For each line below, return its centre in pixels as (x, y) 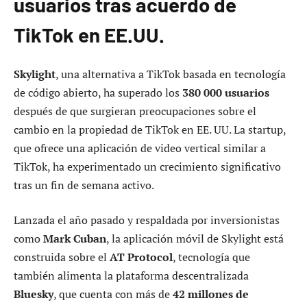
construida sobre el (62, 257)
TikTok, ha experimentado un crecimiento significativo (147, 166)
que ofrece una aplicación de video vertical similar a (140, 148)
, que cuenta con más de (113, 294)
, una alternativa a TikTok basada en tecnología (171, 74)
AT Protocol (141, 257)
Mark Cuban (75, 239)
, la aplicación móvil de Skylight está (195, 239)
